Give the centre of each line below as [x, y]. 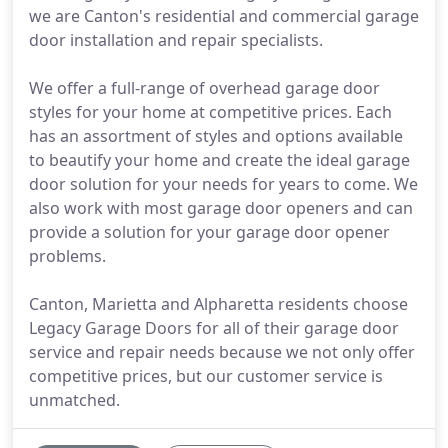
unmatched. [74, 400]
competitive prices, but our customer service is [206, 376]
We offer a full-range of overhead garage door [204, 88]
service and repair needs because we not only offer [222, 352]
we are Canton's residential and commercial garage [224, 16]
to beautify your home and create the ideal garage [219, 160]
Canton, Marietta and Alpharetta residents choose [218, 304]
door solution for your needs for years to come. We [223, 184]
